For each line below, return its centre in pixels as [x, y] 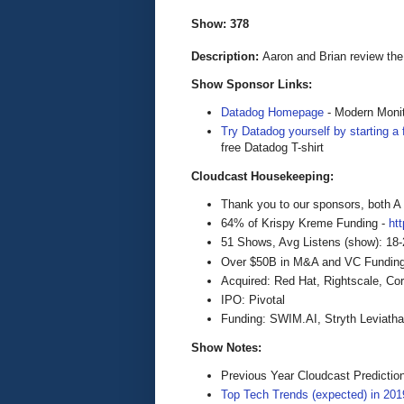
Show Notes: [226, 347]
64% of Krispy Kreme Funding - [305, 223]
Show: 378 [220, 23]
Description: [227, 56]
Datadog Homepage [272, 113]
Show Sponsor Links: [252, 84]
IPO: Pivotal [253, 300]
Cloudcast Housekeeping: [262, 176]
